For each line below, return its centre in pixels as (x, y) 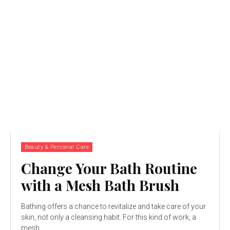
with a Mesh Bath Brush (100, 185)
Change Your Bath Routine (109, 168)
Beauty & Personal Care (57, 147)
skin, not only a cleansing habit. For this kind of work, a (109, 217)
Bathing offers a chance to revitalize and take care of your (113, 207)
